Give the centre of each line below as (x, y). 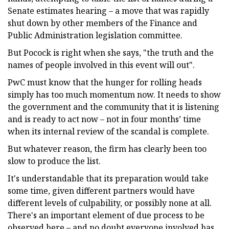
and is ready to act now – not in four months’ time (104, 119)
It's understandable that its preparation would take (108, 178)
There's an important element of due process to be (106, 215)
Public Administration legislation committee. (95, 35)
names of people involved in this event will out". (101, 65)
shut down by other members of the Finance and (102, 23)
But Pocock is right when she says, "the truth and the (111, 52)
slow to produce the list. (54, 161)
